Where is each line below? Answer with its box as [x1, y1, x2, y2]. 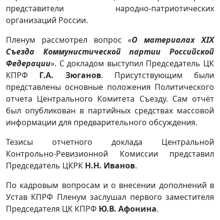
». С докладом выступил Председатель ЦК [51, 57, 214, 69]
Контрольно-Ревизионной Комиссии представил [6, 148, 214, 159]
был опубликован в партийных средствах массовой [6, 105, 214, 116]
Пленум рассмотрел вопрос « [6, 34, 132, 45]
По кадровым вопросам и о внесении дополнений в [6, 179, 214, 191]
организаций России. [6, 14, 88, 26]
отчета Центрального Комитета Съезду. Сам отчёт [6, 93, 214, 104]
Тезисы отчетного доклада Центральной [6, 136, 214, 147]
